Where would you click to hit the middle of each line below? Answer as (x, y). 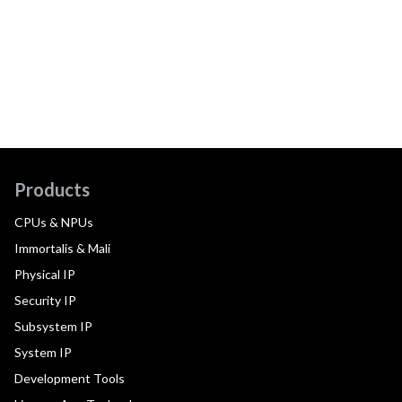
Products (52, 189)
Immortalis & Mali (62, 249)
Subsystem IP (53, 327)
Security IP (45, 301)
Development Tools (70, 379)
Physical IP (45, 275)
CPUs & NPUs (54, 223)
